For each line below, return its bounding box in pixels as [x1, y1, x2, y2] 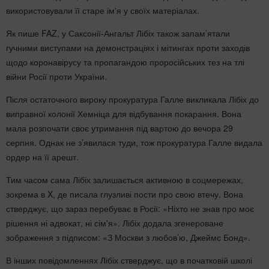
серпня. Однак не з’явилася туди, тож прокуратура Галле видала [6, 136, 262, 148]
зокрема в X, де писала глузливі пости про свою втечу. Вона [6, 188, 243, 200]
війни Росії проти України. [6, 70, 107, 82]
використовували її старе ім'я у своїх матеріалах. [6, 4, 199, 16]
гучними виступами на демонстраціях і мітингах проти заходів [6, 41, 250, 53]
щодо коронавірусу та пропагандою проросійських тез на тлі [6, 56, 244, 68]
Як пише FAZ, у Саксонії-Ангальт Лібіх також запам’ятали [6, 27, 230, 39]
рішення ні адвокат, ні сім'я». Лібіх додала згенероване [6, 217, 223, 229]
